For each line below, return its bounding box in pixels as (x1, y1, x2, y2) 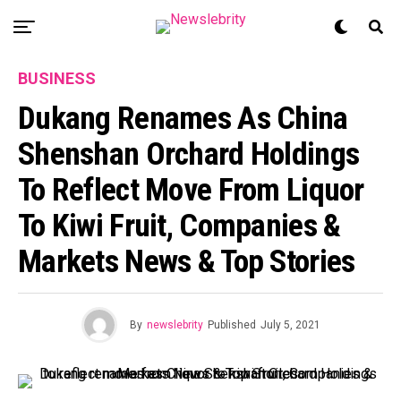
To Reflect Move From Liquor (18, 171, 364, 209)
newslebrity (146, 319, 203, 331)
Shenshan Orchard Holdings (18, 135, 360, 173)
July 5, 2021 (260, 319, 320, 331)
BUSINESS (18, 69, 96, 88)
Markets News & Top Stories (18, 243, 355, 280)
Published (207, 319, 256, 331)
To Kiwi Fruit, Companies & (18, 207, 341, 244)
